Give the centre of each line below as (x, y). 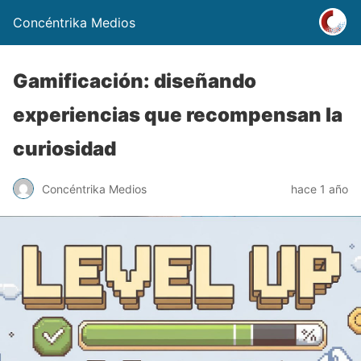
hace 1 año (320, 189)
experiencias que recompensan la (178, 115)
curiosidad (64, 149)
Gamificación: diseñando (135, 81)
